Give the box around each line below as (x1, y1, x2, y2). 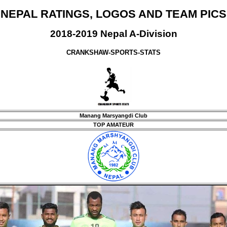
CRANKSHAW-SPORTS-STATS (66, 48, 161, 56)
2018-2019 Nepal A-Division (50, 28, 177, 40)
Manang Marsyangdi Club (80, 112, 147, 119)
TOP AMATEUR (93, 121, 134, 128)
